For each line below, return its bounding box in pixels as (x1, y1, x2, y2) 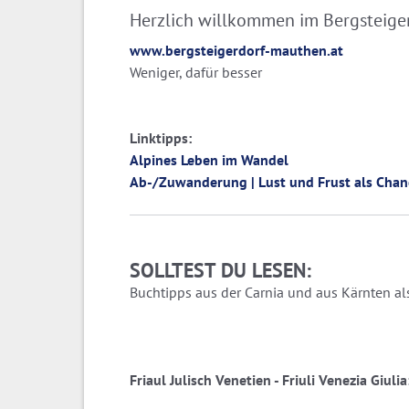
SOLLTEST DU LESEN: (130, 257, 311, 283)
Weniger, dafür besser (130, 62, 262, 81)
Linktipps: (130, 128, 192, 147)
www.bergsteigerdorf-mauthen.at (130, 40, 343, 59)
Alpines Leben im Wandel (130, 150, 288, 169)
